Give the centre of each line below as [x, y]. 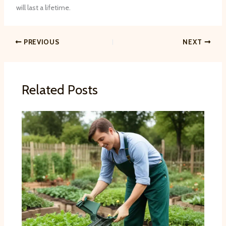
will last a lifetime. [43, 7]
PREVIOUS [41, 42]
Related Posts [60, 90]
